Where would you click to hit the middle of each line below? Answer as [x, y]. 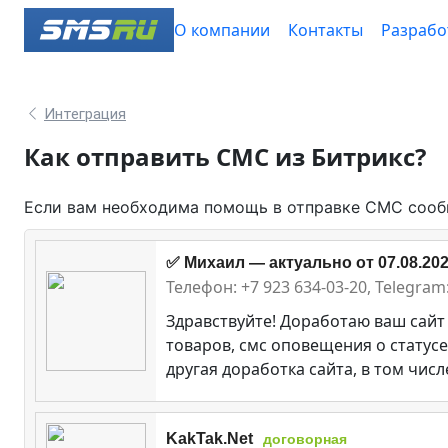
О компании [222, 30]
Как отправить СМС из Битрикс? [225, 156]
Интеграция [85, 113]
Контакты [325, 30]
